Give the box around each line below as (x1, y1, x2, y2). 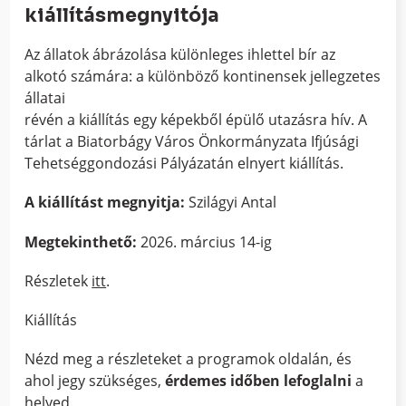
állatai (24, 88, 66, 109)
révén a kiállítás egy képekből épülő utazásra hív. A (24, 110, 368, 130)
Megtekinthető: (24, 231, 138, 252)
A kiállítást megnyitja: (24, 192, 186, 213)
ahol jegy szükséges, (24, 371, 166, 391)
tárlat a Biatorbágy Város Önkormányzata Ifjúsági (24, 131, 360, 152)
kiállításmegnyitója (24, 4, 220, 28)
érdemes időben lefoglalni (165, 371, 353, 391)
